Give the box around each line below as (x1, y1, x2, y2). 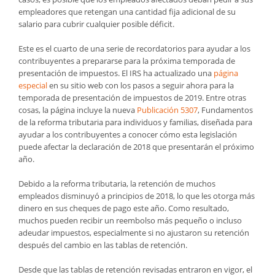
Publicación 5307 (137, 104, 198, 115)
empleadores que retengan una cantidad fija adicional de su (18, 6, 236, 17)
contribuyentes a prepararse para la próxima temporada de (18, 55, 235, 66)
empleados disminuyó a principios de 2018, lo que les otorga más (18, 190, 255, 201)
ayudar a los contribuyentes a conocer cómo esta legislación (18, 128, 237, 140)
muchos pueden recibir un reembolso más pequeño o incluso (18, 214, 242, 226)
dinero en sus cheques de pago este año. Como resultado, (18, 202, 229, 214)
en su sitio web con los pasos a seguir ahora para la (47, 79, 234, 91)
